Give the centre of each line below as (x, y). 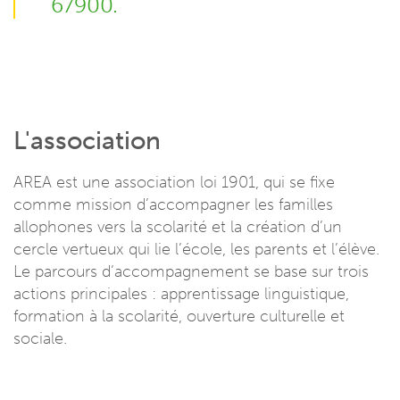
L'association (87, 140)
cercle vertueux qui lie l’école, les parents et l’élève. (196, 249)
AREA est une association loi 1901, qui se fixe (174, 182)
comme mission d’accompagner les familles (173, 204)
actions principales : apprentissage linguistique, (181, 293)
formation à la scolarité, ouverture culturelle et (179, 316)
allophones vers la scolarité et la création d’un (178, 226)
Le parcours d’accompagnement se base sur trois (191, 271)
